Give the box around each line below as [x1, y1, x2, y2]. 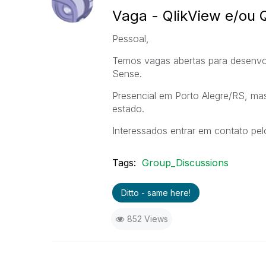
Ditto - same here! [121, 188, 191, 198]
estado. [112, 103, 144, 115]
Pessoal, [112, 33, 149, 45]
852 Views [126, 214, 168, 224]
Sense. [112, 68, 142, 80]
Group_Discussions [141, 157, 229, 169]
